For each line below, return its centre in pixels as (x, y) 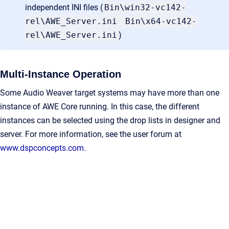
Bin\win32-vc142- (145, 7)
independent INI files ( (64, 7)
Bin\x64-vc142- (161, 21)
